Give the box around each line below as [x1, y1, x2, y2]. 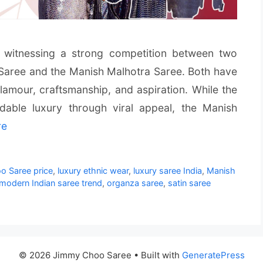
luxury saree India [133, 166, 203, 176]
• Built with [131, 249, 182, 261]
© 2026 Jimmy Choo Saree [18, 249, 131, 261]
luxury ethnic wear [58, 166, 129, 176]
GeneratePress [181, 249, 245, 261]
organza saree [107, 178, 163, 188]
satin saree [168, 178, 211, 188]
